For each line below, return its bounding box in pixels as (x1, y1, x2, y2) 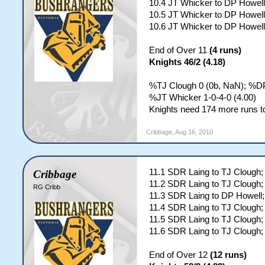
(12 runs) (210, 250, 247, 260)
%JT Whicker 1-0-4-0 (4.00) (149, 93, 257, 102)
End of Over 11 (149, 46, 210, 55)
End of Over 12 (149, 250, 211, 260)
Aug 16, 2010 (175, 128, 214, 135)
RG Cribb (33, 183, 61, 190)
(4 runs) (209, 46, 242, 55)
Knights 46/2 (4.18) (149, 57, 226, 67)
